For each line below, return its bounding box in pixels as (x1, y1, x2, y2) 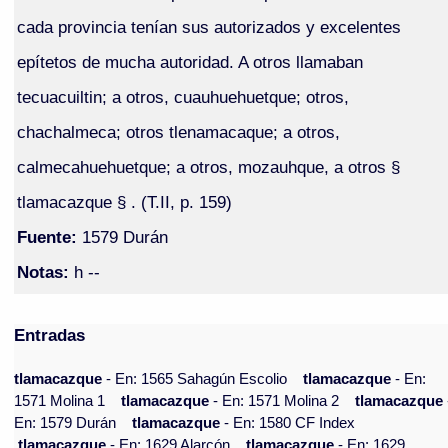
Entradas (14, 325, 86, 346)
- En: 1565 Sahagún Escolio (106, 371, 288, 388)
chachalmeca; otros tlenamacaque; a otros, (16, 121, 340, 142)
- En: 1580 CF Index (224, 415, 356, 432)
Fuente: (16, 226, 77, 247)
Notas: (16, 261, 69, 282)
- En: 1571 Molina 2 (213, 393, 340, 410)
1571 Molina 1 (14, 393, 106, 410)
